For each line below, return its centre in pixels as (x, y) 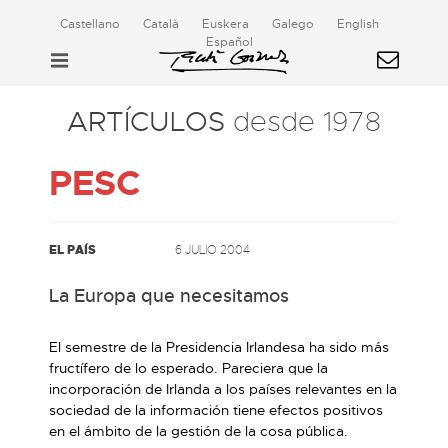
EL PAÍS (72, 250)
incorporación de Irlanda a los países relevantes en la (223, 389)
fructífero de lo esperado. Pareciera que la (188, 368)
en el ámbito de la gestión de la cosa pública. (198, 431)
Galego (292, 24)
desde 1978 (307, 121)
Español (229, 42)
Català (160, 24)
